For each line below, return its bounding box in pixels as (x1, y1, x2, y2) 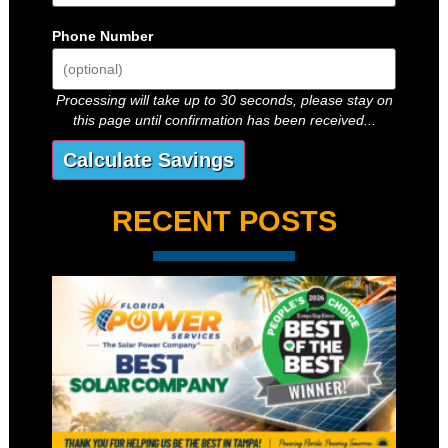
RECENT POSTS (111, 204, 337, 237)
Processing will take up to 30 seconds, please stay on (55, 91, 393, 108)
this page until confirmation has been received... (72, 111, 376, 128)
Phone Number (51, 27, 153, 44)
